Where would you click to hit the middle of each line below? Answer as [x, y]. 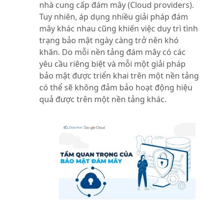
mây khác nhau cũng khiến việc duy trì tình [119, 28]
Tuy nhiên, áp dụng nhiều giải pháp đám [114, 16]
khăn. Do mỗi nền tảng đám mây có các [113, 52]
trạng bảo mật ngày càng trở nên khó [109, 40]
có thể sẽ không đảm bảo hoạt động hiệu [116, 87]
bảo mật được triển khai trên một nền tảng [119, 75]
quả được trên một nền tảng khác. [103, 99]
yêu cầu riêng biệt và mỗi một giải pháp [113, 64]
